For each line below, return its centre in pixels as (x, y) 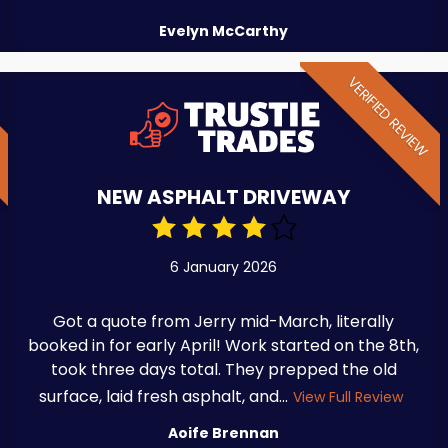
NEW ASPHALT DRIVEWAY (224, 197)
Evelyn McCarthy (224, 30)
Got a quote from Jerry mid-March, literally (224, 322)
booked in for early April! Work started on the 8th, (224, 346)
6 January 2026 (224, 267)
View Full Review (348, 397)
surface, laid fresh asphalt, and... (164, 397)
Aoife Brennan (224, 433)
